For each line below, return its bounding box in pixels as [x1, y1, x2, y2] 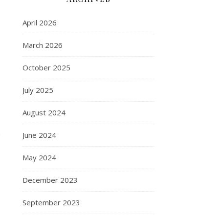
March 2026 [22, 40, 63, 50]
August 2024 [22, 108, 66, 117]
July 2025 [22, 85, 53, 95]
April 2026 [22, 18, 57, 27]
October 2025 [22, 63, 70, 72]
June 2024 [22, 130, 56, 140]
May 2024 [22, 153, 56, 162]
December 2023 [22, 175, 78, 185]
